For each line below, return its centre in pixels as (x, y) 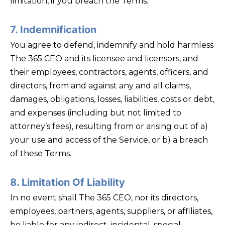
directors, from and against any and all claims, (100, 85)
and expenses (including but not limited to (96, 113)
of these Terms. (41, 153)
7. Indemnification (53, 29)
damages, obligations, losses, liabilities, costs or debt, (112, 99)
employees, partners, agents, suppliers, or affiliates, (111, 211)
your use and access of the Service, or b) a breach (109, 140)
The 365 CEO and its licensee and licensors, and (104, 58)
